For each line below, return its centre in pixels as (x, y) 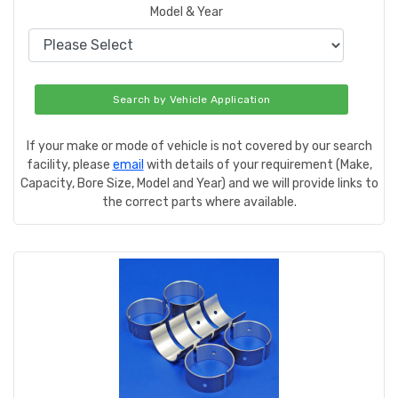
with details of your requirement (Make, (258, 164)
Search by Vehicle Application (191, 99)
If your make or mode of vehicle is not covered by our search (199, 146)
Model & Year (186, 12)
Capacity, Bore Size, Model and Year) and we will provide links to (199, 183)
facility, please (69, 164)
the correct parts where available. (199, 202)
